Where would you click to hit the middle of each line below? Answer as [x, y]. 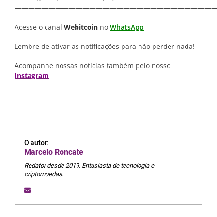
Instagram [32, 75]
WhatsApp [127, 27]
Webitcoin [81, 27]
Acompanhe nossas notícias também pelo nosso [93, 66]
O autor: [37, 143]
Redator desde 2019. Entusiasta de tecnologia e [89, 165]
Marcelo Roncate [54, 152]
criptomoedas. [44, 174]
